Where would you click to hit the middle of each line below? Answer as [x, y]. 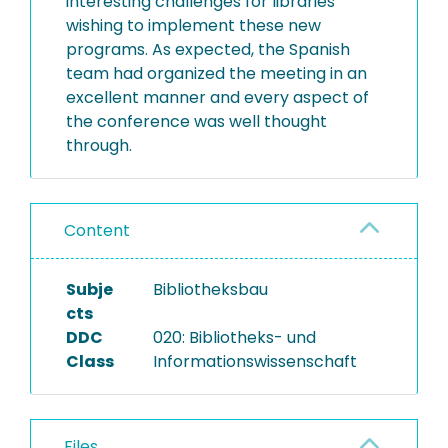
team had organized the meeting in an [216, 73]
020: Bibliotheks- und [234, 337]
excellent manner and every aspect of [217, 97]
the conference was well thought [196, 121]
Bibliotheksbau [210, 289]
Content [97, 230]
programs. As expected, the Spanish [208, 49]
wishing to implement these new [193, 25]
